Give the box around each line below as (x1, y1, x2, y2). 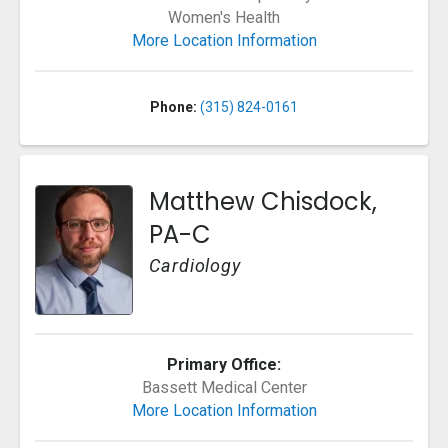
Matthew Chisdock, (149, 185, 377, 219)
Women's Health (168, 8, 280, 28)
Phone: (150, 99, 197, 116)
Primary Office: (167, 355, 281, 375)
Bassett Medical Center (141, 378, 307, 398)
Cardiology (149, 255, 241, 277)
